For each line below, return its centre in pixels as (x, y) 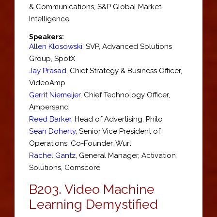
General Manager (108, 155)
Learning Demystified (93, 204)
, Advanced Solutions (135, 46)
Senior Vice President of (120, 131)
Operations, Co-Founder (71, 143)
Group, (42, 59)
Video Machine (109, 189)
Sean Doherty (52, 131)
